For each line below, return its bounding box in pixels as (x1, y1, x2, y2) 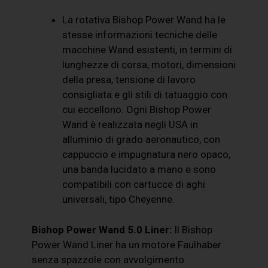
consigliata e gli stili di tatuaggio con (62, 89, 228, 101)
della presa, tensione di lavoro (62, 74, 196, 86)
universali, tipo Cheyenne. (62, 193, 175, 206)
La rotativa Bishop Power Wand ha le (62, 14, 226, 26)
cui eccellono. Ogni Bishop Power (62, 103, 212, 116)
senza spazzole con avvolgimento (32, 253, 185, 266)
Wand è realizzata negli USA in (62, 118, 199, 131)
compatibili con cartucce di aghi (62, 178, 206, 191)
